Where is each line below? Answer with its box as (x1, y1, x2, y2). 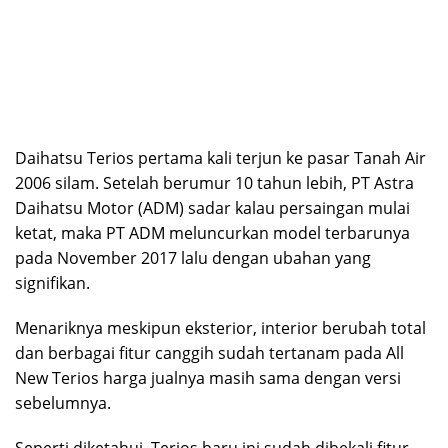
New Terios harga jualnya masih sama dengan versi (15, 367, 401, 390)
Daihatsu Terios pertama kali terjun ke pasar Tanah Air (15, 147, 426, 170)
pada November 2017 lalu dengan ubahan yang (15, 247, 371, 270)
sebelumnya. (15, 392, 111, 415)
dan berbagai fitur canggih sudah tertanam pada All (15, 342, 404, 365)
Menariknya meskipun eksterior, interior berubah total (15, 317, 426, 340)
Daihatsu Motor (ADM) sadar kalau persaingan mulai (15, 197, 410, 220)
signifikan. (15, 272, 90, 295)
